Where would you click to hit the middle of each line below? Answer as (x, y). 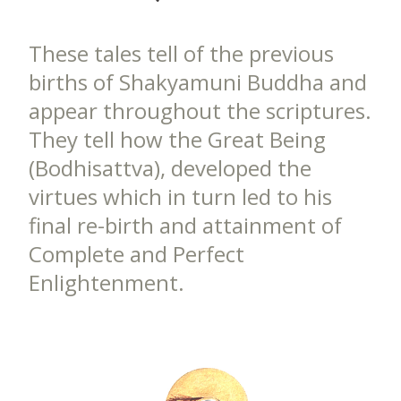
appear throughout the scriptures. (200, 111)
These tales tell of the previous (181, 53)
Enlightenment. (107, 282)
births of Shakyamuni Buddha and (198, 82)
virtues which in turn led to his (180, 196)
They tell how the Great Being (177, 139)
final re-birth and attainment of (185, 225)
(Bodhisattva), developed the (170, 168)
